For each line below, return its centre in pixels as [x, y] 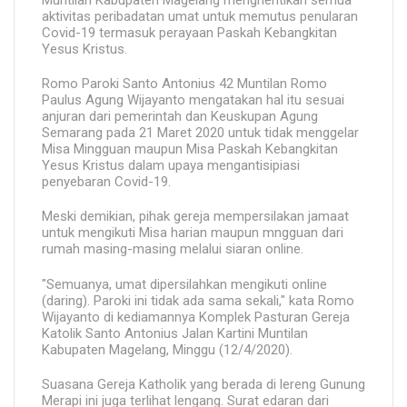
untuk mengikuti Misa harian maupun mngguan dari [193, 233]
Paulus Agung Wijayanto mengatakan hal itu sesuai [193, 99]
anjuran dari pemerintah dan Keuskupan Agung [180, 116]
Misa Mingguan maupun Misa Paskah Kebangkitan [190, 149]
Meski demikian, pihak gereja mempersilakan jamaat [195, 217]
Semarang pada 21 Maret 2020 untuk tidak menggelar [200, 132]
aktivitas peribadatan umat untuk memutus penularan [200, 16]
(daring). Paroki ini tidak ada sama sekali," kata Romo [198, 300]
